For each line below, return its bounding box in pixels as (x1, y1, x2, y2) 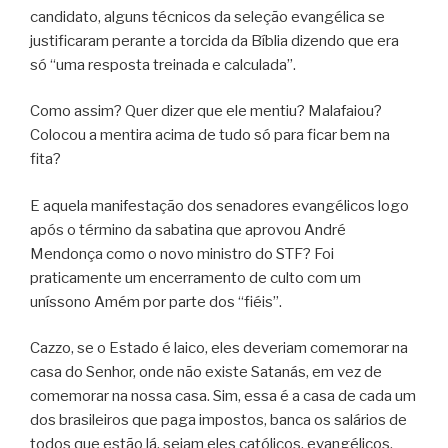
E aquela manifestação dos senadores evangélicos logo (30, 196, 409, 215)
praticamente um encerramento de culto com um (30, 268, 361, 287)
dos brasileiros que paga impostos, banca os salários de (30, 411, 407, 430)
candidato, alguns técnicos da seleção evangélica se (30, 7, 385, 26)
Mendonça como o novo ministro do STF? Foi (30, 244, 334, 263)
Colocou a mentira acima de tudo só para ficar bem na (30, 126, 390, 145)
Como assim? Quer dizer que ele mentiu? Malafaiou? (30, 102, 382, 121)
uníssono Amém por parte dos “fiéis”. (30, 292, 282, 311)
